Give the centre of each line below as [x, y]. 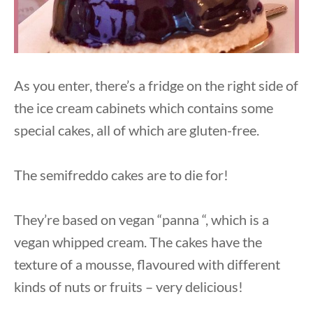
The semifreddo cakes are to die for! [121, 174]
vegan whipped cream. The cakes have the [138, 241]
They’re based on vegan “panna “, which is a [141, 219]
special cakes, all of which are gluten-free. [137, 130]
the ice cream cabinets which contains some [144, 107]
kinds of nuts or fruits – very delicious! [129, 286]
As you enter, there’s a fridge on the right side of [156, 85]
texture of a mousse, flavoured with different [147, 264]
